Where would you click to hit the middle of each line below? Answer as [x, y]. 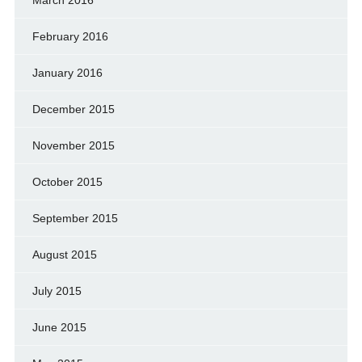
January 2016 [67, 72]
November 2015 [73, 145]
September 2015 [75, 218]
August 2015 [64, 254]
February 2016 [70, 36]
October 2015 [67, 181]
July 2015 [57, 290]
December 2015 [73, 109]
